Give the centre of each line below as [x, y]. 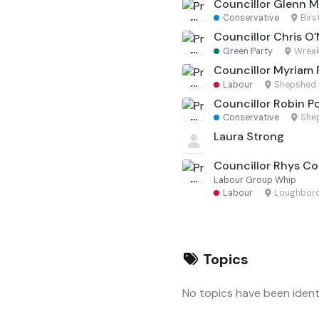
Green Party [248, 51]
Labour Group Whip [255, 180]
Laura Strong [249, 137]
